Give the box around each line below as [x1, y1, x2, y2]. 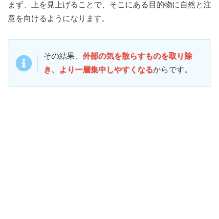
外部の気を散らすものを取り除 [83, 52, 192, 61]
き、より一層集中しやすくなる [44, 66, 153, 74]
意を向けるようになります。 [8, 14, 109, 22]
